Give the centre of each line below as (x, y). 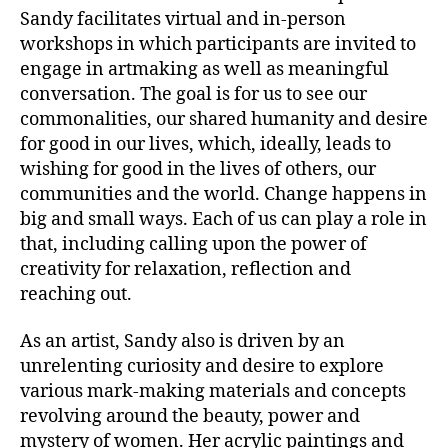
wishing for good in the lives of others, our (198, 169)
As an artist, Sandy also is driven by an (182, 341)
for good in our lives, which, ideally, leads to (205, 144)
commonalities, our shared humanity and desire (224, 119)
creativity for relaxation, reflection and (185, 269)
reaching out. (76, 294)
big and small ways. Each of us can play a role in (223, 219)
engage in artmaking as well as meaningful (204, 69)
